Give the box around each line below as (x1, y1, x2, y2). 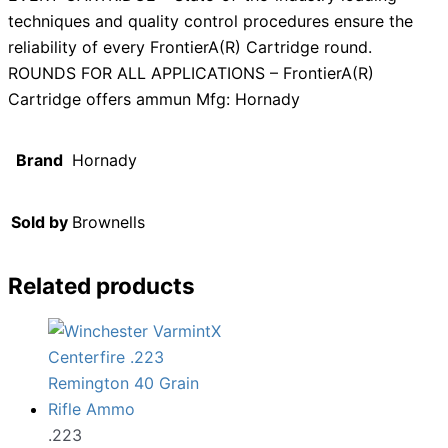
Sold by (11, 212, 68, 233)
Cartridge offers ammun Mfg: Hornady (8, 89, 300, 110)
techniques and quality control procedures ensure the (8, 11, 413, 32)
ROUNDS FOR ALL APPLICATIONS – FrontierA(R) (8, 63, 374, 84)
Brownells (72, 212, 145, 233)
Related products (8, 271, 195, 299)
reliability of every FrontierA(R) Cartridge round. (8, 37, 372, 58)
